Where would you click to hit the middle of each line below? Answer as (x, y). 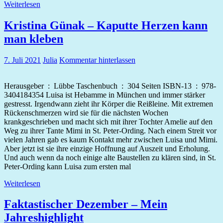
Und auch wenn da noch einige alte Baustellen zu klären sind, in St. (110, 157)
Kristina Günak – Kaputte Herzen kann (106, 25)
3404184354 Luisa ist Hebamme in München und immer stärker (105, 95)
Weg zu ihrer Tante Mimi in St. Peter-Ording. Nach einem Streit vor (110, 130)
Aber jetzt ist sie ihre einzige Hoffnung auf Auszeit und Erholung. (107, 148)
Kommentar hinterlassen (97, 60)
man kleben (34, 39)
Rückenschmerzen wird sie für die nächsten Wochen (86, 112)
